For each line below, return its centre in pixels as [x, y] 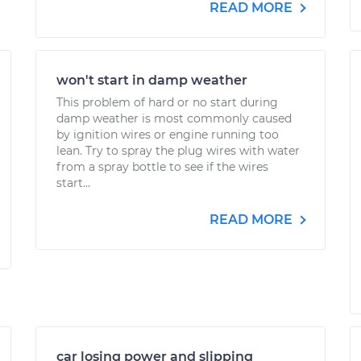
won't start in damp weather [152, 80]
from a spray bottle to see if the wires [162, 167]
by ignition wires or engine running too [168, 135]
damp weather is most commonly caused [174, 118]
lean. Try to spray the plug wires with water [178, 151]
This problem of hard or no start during [167, 102]
